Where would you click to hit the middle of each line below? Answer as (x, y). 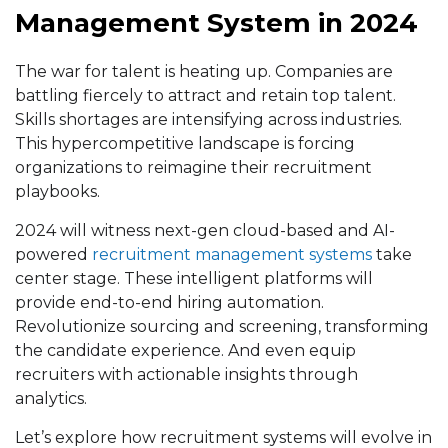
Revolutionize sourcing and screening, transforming (222, 327)
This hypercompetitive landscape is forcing (185, 144)
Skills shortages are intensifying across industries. (208, 120)
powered (53, 255)
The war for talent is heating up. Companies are (204, 72)
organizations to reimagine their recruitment (193, 168)
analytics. (51, 399)
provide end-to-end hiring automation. (169, 303)
